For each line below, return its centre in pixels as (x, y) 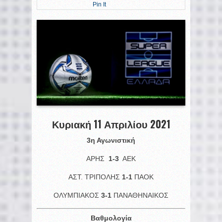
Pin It (99, 4)
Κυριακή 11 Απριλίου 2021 (111, 124)
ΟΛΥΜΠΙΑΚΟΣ (77, 195)
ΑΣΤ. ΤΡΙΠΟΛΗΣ (95, 177)
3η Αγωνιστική (111, 140)
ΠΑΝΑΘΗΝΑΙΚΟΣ (140, 195)
